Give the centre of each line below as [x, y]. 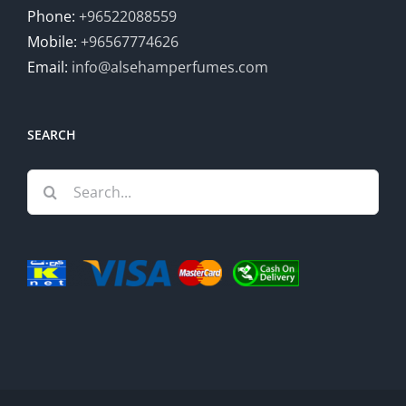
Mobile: [54, 42]
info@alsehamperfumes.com [170, 67]
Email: [49, 67]
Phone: [53, 16]
